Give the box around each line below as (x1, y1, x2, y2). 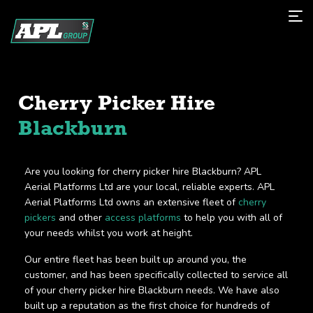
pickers (24, 210, 56, 224)
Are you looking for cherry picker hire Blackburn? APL (24, 164, 261, 178)
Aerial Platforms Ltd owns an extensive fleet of (24, 195, 238, 209)
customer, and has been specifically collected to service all (24, 268, 288, 282)
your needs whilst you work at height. (24, 226, 193, 240)
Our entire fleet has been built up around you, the (24, 252, 247, 266)
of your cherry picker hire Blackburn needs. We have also (24, 283, 279, 297)
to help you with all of (181, 210, 282, 224)
